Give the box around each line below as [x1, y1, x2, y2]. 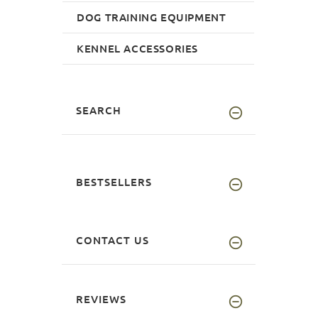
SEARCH [76, 102, 121, 117]
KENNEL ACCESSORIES [77, 40, 199, 55]
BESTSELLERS [76, 174, 152, 189]
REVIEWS [76, 291, 126, 306]
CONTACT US [76, 232, 149, 247]
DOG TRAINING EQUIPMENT [77, 9, 226, 24]
